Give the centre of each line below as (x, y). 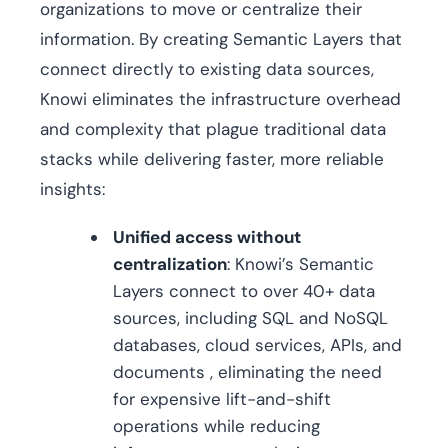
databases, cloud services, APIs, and (257, 345)
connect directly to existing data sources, (207, 69)
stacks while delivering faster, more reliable (212, 159)
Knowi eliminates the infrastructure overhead (220, 99)
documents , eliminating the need (247, 372)
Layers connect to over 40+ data (244, 291)
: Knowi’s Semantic (300, 264)
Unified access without (207, 237)
